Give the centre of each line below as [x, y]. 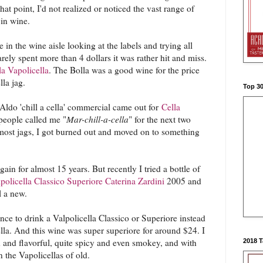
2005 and [183, 181]
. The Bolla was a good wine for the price [124, 70]
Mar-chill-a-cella [97, 119]
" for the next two [160, 119]
